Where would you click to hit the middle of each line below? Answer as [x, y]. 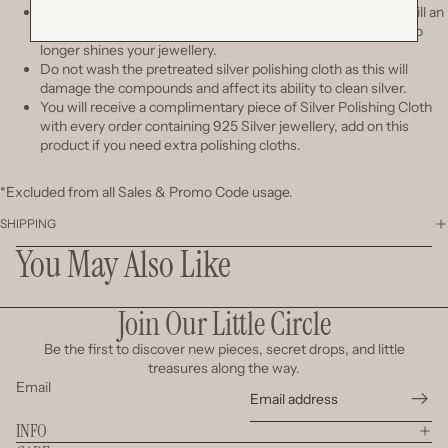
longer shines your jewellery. [128, 49]
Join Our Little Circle [224, 323]
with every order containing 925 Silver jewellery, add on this [224, 125]
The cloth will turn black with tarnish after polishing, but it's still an [242, 11]
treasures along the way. [224, 367]
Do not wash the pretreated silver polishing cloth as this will [224, 68]
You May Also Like [123, 264]
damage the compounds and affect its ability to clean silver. [223, 87]
